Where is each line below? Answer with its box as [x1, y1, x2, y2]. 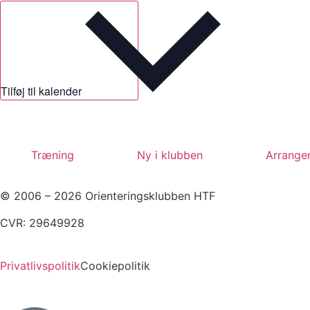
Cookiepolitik [80, 259, 150, 273]
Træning [31, 148, 75, 163]
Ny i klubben [137, 148, 203, 163]
